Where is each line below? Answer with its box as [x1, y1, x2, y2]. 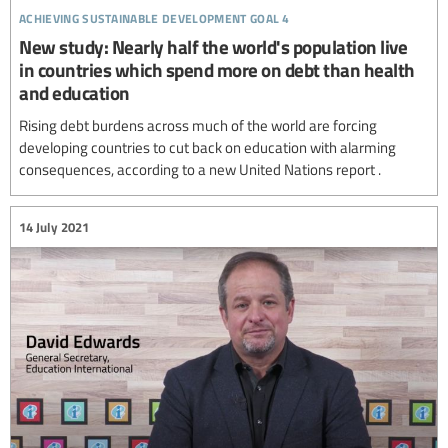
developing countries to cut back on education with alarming [19, 137, 396, 158]
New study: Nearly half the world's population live [19, 33, 407, 61]
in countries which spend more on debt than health [19, 56, 415, 84]
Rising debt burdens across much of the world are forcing [19, 115, 377, 136]
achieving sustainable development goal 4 [19, 3, 290, 29]
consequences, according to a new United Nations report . [19, 159, 381, 180]
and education [19, 79, 130, 107]
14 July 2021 [19, 217, 89, 236]
